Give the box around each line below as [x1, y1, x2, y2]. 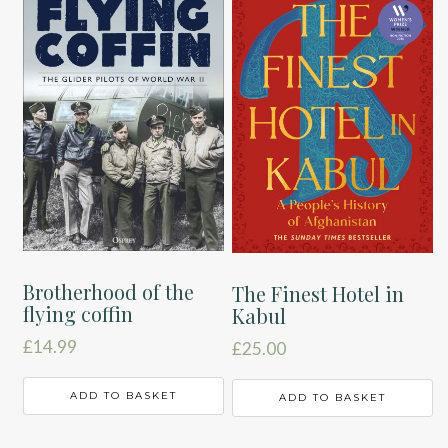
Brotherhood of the [23, 277, 195, 305]
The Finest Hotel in [232, 279, 405, 307]
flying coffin [23, 299, 134, 327]
